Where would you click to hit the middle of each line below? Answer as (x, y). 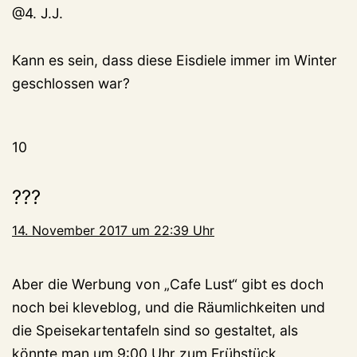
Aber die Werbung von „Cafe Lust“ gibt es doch (168, 284)
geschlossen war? (71, 84)
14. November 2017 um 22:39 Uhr (113, 231)
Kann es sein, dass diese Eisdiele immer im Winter (175, 61)
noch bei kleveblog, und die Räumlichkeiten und (169, 308)
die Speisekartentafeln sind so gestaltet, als (155, 331)
